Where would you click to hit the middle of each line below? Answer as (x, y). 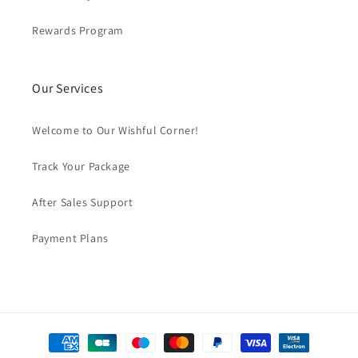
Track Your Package (81, 166)
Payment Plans (70, 238)
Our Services (68, 88)
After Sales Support (83, 202)
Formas (64, 335)
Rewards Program (78, 30)
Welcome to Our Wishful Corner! (115, 130)
